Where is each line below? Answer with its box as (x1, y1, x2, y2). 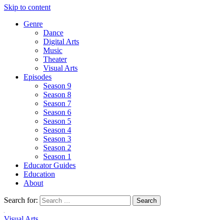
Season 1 (43, 152, 71, 161)
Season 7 (43, 99, 71, 108)
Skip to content (4, 2, 51, 11)
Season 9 (43, 81, 71, 90)
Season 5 (43, 116, 71, 125)
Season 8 (43, 90, 71, 99)
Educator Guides (24, 161, 76, 169)
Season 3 (43, 134, 71, 143)
